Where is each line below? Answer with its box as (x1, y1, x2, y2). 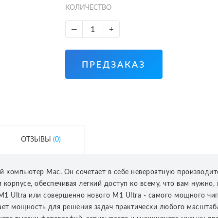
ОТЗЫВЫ (20, 136, 51, 143)
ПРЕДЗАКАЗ (82, 60, 146, 70)
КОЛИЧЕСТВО (65, 4, 111, 11)
